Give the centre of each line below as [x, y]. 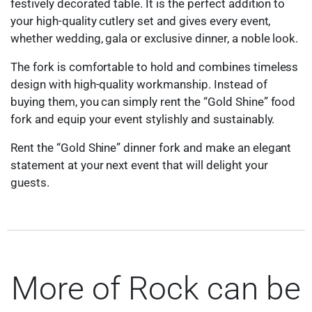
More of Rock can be [156, 288]
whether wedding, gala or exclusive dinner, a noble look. [155, 38]
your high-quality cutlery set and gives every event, [141, 21]
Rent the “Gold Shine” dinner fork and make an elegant [151, 147]
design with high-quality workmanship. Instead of [139, 84]
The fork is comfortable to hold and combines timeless [155, 67]
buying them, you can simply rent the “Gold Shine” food [153, 101]
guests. [30, 182]
